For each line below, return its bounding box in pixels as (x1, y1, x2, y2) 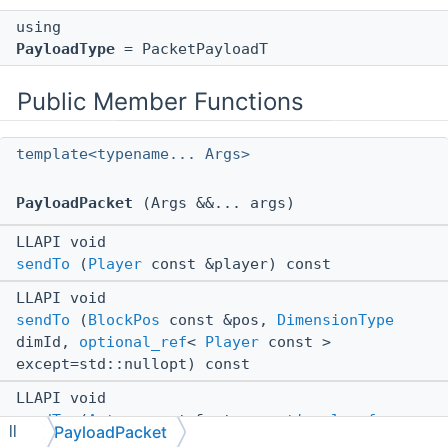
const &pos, (160, 311, 277, 330)
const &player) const (142, 255, 331, 274)
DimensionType (277, 311, 394, 330)
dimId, (16, 333, 79, 352)
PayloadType (16, 40, 115, 59)
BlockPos (88, 311, 160, 330)
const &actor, (133, 411, 268, 430)
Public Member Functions (17, 87, 304, 117)
